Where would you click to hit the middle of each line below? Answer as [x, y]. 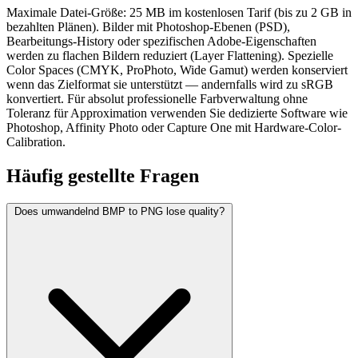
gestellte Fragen [133, 176]
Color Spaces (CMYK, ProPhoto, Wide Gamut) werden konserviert [177, 70]
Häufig [37, 176]
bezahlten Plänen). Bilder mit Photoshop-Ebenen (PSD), [148, 27]
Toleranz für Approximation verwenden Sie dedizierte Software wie [177, 113]
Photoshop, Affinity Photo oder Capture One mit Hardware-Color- [174, 128]
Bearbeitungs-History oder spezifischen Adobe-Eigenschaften [161, 42]
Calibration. [36, 142]
